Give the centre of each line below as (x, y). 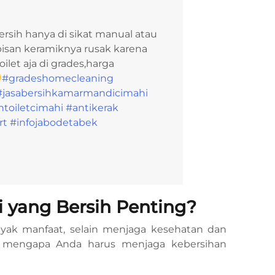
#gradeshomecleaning (58, 78)
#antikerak (92, 107)
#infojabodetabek (54, 122)
